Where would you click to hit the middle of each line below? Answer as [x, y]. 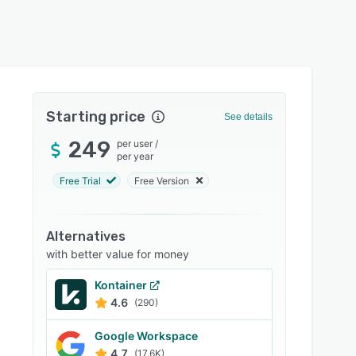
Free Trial [81, 180]
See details [248, 117]
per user [135, 143]
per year [135, 156]
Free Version [162, 180]
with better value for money [118, 254]
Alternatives [86, 236]
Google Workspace [147, 336]
